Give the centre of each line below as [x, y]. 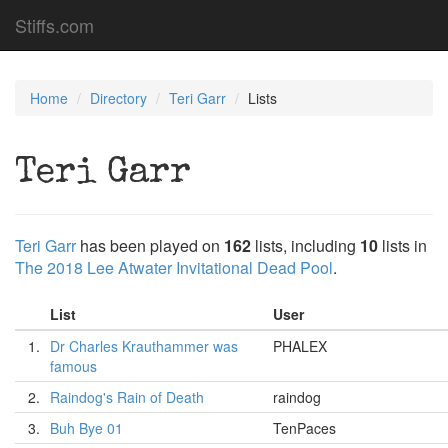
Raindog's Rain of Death [127, 397]
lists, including [305, 245]
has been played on [150, 245]
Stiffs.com [54, 25]
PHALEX [300, 346]
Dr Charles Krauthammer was [144, 346]
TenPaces [304, 428]
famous [73, 366]
